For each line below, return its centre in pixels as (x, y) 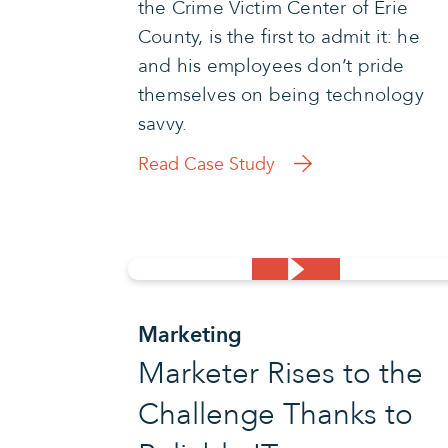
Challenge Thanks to (275, 414)
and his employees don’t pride (271, 65)
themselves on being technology (281, 94)
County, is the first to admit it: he (279, 36)
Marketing (190, 334)
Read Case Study (206, 164)
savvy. (163, 123)
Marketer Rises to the (280, 373)
